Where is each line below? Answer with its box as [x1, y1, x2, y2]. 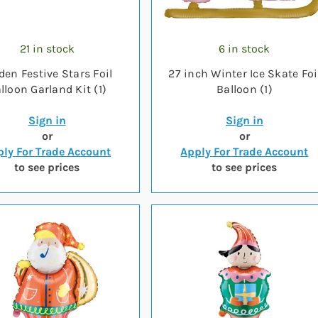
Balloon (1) [216, 82, 273, 96]
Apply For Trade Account [180, 145, 309, 158]
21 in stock [19, 42, 75, 55]
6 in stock [219, 42, 270, 55]
